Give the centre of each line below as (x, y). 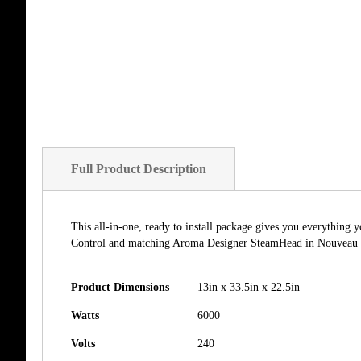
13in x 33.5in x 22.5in (249, 287)
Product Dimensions (120, 287)
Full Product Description (139, 169)
